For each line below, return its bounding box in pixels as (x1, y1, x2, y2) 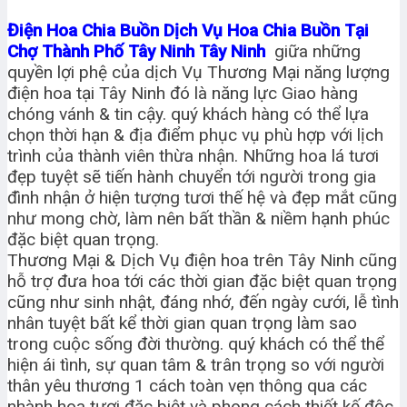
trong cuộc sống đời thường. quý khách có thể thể (7, 333, 384, 354)
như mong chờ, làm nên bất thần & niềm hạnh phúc (7, 207, 390, 229)
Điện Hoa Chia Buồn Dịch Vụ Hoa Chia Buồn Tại (7, 19, 369, 41)
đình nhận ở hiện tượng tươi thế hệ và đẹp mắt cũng (7, 186, 397, 208)
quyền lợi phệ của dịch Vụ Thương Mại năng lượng (7, 61, 390, 83)
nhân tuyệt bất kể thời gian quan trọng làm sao (7, 312, 357, 333)
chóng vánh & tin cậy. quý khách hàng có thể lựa (7, 103, 369, 124)
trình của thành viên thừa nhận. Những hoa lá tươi (7, 144, 379, 166)
